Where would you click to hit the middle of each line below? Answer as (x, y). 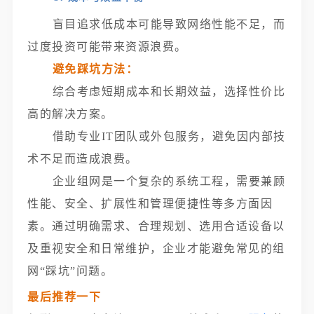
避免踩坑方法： (95, 69)
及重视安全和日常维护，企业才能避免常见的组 (156, 248)
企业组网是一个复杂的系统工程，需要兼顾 (169, 181)
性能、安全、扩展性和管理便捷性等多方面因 (150, 204)
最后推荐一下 (64, 297)
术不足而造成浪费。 (83, 159)
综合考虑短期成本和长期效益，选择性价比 (169, 91)
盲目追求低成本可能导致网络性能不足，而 (169, 24)
